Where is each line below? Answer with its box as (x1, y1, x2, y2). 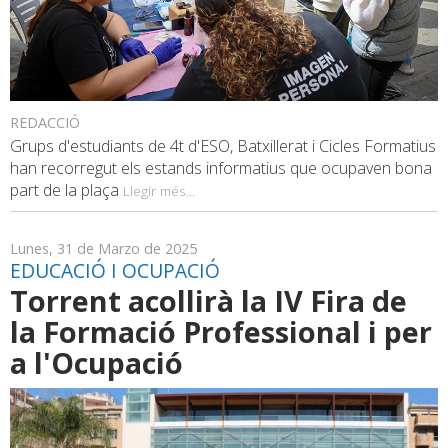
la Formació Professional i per (10, 311, 432, 351)
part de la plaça (10, 178, 123, 201)
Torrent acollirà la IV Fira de (10, 280, 407, 320)
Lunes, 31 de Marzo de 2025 (10, 238, 197, 258)
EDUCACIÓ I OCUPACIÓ (10, 256, 220, 284)
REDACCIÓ (10, 112, 80, 132)
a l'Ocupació (10, 342, 183, 382)
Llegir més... (123, 180, 195, 200)
